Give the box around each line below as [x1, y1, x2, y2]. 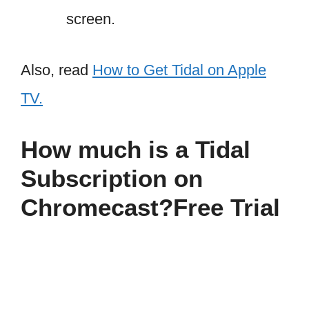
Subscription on [21, 164, 203, 192]
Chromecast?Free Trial [21, 193, 280, 221]
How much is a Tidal [21, 135, 250, 163]
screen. [66, 10, 115, 28]
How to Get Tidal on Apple [92, 61, 266, 79]
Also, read [21, 61, 92, 79]
